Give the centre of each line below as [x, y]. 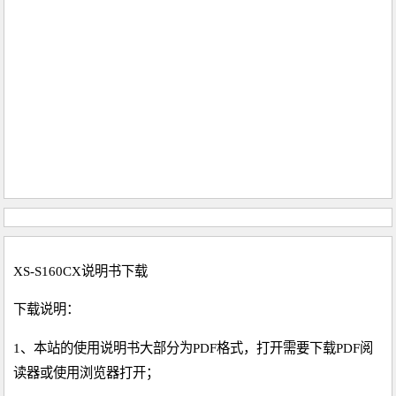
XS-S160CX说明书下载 [81, 271]
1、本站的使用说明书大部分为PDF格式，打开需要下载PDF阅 [194, 347]
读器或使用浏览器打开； [87, 372]
